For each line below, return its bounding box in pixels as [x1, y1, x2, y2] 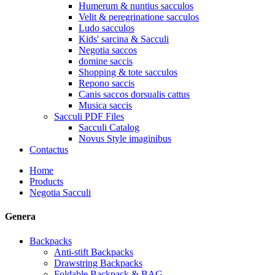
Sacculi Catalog [79, 122, 139, 133]
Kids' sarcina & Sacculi [79, 34, 169, 44]
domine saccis [79, 56, 133, 66]
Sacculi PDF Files [54, 111, 124, 122]
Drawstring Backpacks [54, 257, 142, 268]
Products [29, 176, 63, 187]
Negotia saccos [79, 45, 137, 55]
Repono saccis [79, 78, 134, 88]
